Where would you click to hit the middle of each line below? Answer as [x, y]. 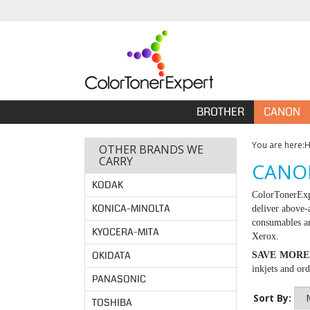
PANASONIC [119, 279]
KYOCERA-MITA [126, 232]
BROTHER [220, 112]
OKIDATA [111, 255]
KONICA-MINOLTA [131, 208]
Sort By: [272, 298]
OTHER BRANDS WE [151, 149]
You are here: [278, 145]
